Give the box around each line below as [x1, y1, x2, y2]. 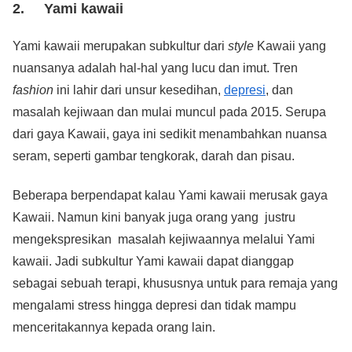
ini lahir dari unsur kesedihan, [53, 82, 224, 97]
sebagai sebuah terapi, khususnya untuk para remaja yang [13, 277, 338, 291]
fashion [13, 82, 53, 97]
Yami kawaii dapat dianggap [136, 255, 294, 269]
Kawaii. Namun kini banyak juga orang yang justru [13, 211, 295, 225]
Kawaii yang [254, 38, 326, 53]
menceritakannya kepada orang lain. [13, 321, 215, 335]
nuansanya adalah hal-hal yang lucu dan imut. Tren [13, 60, 298, 75]
